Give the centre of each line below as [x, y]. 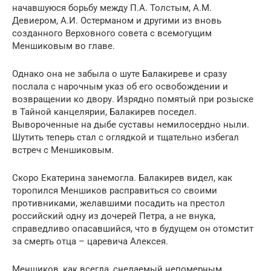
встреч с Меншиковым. [63, 150]
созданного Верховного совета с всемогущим [112, 33]
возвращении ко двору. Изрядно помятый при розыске [133, 99]
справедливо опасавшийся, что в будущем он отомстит [133, 228]
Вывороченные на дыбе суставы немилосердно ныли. [131, 124]
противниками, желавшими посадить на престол [119, 203]
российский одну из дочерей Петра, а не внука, [114, 216]
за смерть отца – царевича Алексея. [90, 241]
